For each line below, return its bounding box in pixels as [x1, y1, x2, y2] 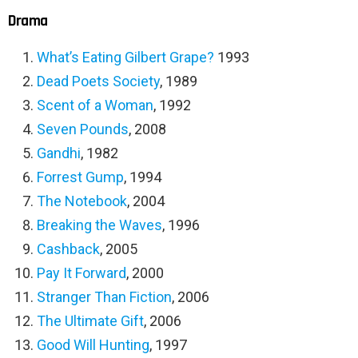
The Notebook [37, 193, 127, 210]
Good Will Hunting [37, 336, 149, 354]
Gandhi [37, 145, 81, 162]
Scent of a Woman [37, 97, 153, 114]
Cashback [37, 241, 100, 258]
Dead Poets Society [37, 73, 160, 90]
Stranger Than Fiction [37, 288, 172, 306]
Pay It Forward [37, 265, 126, 282]
